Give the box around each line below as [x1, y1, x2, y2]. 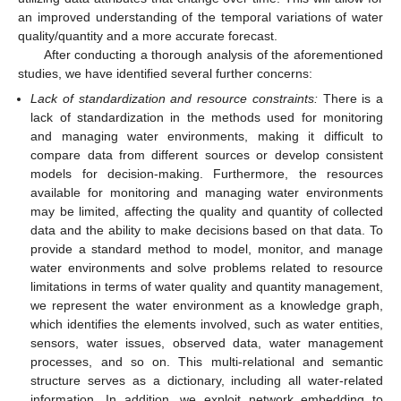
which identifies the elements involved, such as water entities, [30, 317, 383, 332]
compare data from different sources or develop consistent [30, 148, 383, 163]
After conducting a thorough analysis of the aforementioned [43, 47, 383, 63]
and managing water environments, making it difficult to [30, 129, 383, 144]
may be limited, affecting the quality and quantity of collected [30, 204, 383, 219]
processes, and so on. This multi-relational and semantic [30, 354, 383, 370]
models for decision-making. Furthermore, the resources [30, 166, 383, 182]
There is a [317, 91, 384, 107]
